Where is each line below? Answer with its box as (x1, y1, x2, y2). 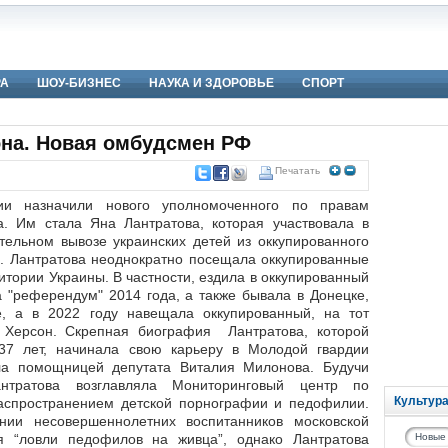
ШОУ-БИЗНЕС (37, 76, 121, 90)
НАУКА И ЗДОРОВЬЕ (149, 76, 274, 90)
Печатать (275, 165, 320, 176)
